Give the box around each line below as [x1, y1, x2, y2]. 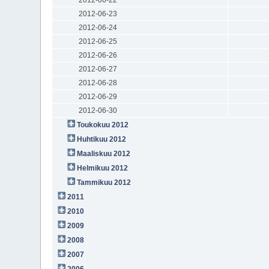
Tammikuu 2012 [77, 178, 131, 187]
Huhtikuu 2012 [77, 134, 127, 144]
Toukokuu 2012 [77, 120, 129, 129]
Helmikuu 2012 [77, 163, 128, 172]
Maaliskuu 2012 [77, 149, 131, 158]
